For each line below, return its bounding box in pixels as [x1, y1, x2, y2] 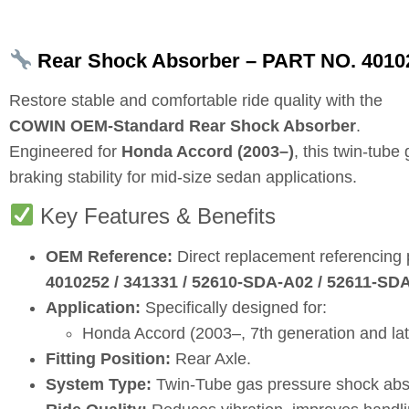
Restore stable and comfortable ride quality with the [9, 91, 383, 110]
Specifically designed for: [141, 298, 327, 317]
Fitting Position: [46, 349, 171, 368]
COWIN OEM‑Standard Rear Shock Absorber [9, 117, 356, 136]
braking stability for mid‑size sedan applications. [9, 168, 357, 187]
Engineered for [9, 142, 121, 162]
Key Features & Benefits [34, 203, 277, 228]
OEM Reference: [46, 246, 173, 266]
